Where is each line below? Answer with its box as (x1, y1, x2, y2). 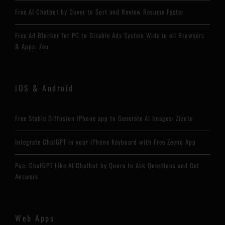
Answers (15, 171, 38, 181)
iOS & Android (15, 82, 74, 94)
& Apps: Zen (15, 41, 49, 51)
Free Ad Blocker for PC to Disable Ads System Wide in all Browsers (15, 30, 204, 40)
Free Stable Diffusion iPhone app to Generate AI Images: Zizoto (15, 113, 193, 123)
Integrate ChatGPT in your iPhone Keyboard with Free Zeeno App (15, 137, 196, 147)
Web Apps (15, 212, 54, 224)
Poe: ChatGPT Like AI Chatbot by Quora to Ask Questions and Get (15, 160, 199, 170)
